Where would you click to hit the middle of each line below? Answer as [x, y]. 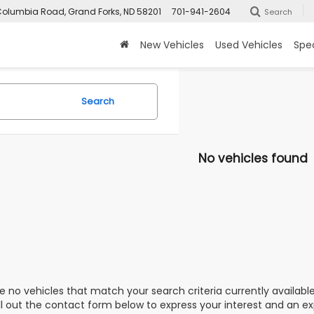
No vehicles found [253, 158]
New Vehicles [172, 45]
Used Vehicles [249, 45]
